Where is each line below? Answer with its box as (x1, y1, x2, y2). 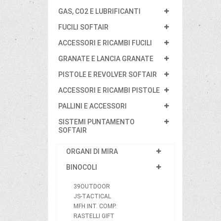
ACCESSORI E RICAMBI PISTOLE (58, 86, 160, 94)
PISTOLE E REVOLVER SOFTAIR (58, 70, 157, 78)
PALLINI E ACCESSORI (58, 102, 127, 110)
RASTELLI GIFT (74, 212, 114, 220)
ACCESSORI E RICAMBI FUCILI (58, 38, 152, 47)
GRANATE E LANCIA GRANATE (58, 54, 153, 63)
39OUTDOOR (74, 183, 110, 190)
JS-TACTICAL (74, 192, 111, 200)
